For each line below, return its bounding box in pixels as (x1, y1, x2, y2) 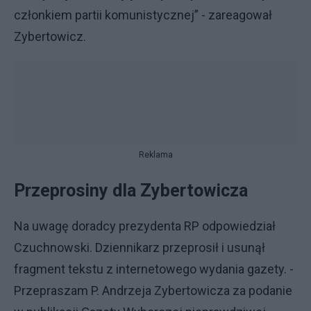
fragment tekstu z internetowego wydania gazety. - (14, 262, 294, 276)
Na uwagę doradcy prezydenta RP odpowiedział (14, 219, 276, 233)
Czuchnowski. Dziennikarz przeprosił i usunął (14, 240, 265, 255)
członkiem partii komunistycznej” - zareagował (14, 8, 272, 22)
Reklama (138, 150, 173, 160)
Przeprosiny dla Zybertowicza (14, 180, 248, 201)
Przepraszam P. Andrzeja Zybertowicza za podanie (14, 283, 292, 298)
